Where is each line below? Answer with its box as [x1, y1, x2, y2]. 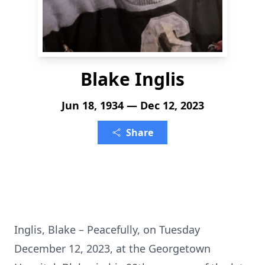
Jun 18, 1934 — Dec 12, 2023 [61, 98, 204, 112]
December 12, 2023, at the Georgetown [14, 241, 211, 256]
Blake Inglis [80, 67, 185, 91]
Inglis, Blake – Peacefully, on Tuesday [14, 222, 200, 237]
